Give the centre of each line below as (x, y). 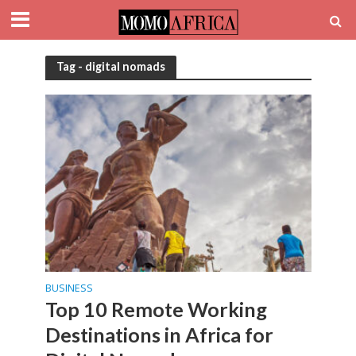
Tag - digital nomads (110, 66)
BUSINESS (69, 288)
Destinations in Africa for (159, 335)
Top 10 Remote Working (156, 310)
